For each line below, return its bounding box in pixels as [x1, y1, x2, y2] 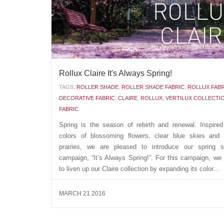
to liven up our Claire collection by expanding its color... [59, 164, 219, 172]
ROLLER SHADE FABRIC [121, 83, 184, 90]
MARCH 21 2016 [59, 189, 105, 197]
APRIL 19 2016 [59, 17, 100, 24]
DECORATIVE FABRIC [59, 94, 115, 101]
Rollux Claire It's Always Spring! [59, 68, 172, 77]
